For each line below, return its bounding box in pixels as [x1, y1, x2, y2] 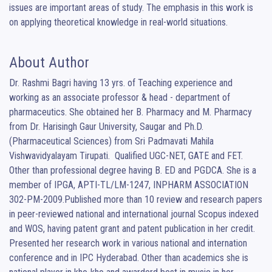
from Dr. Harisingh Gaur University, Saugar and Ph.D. [9, 121, 203, 133]
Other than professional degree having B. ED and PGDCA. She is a [9, 165, 256, 177]
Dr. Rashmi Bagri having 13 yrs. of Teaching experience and [9, 77, 233, 89]
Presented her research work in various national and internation [9, 237, 247, 250]
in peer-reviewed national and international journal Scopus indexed [9, 208, 259, 220]
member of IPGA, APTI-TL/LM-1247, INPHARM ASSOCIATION [9, 179, 248, 191]
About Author [9, 54, 89, 72]
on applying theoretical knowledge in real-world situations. [9, 16, 228, 29]
